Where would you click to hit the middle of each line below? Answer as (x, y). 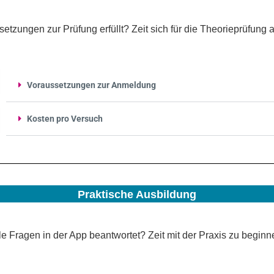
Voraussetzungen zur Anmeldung (91, 85)
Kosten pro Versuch (65, 118)
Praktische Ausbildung (137, 194)
